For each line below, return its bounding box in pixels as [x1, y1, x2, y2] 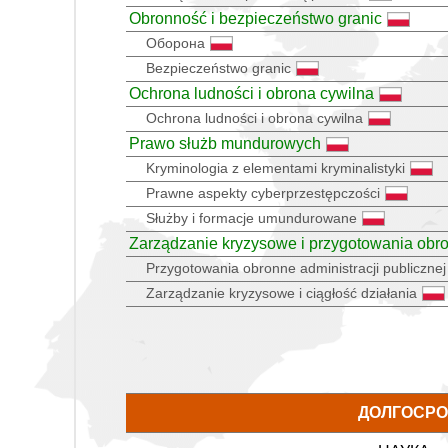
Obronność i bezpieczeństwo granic [129, 9, 382, 27]
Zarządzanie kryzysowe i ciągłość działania [146, 284, 417, 301]
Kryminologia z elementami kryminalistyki [146, 159, 405, 176]
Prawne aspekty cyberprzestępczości [146, 184, 380, 201]
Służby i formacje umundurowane [146, 209, 357, 226]
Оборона [146, 34, 205, 51]
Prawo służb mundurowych [129, 134, 321, 152]
